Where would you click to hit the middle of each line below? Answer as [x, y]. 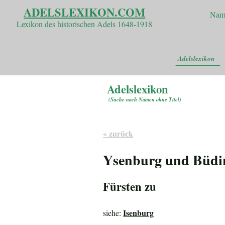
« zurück [118, 134]
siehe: [113, 212]
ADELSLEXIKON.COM [85, 13]
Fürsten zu [130, 187]
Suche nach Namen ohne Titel [145, 99]
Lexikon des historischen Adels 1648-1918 [85, 24]
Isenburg [139, 212]
